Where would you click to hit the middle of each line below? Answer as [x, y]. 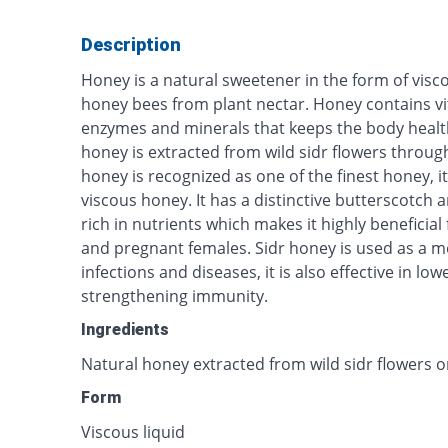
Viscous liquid [133, 432]
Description [131, 44]
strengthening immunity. [175, 296]
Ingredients [125, 329]
